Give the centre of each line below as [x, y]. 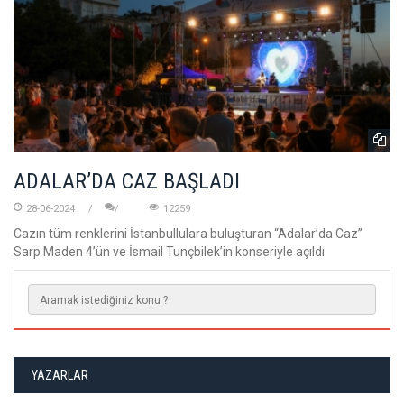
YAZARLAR [60, 376]
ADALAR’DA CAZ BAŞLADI [127, 182]
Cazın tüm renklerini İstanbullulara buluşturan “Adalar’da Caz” [188, 234]
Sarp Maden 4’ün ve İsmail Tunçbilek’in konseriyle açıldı [169, 252]
